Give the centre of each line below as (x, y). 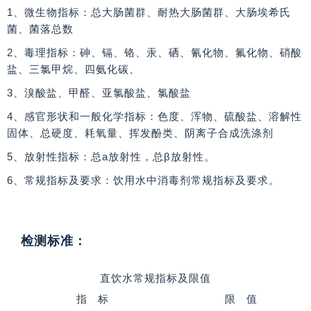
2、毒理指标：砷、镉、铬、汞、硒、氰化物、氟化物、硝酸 (154, 53)
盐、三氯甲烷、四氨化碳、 (74, 69)
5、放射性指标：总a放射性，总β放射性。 (111, 157)
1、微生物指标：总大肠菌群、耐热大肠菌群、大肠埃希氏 (149, 12)
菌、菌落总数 (40, 29)
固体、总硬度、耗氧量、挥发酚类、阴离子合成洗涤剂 (140, 133)
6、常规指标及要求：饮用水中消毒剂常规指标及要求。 (143, 180)
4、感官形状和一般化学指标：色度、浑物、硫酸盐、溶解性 (154, 117)
